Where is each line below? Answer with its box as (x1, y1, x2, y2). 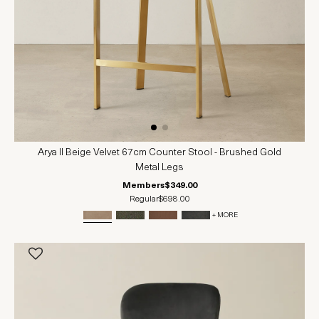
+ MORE (212, 211, 238, 219)
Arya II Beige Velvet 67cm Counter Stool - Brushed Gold (38, 147, 281, 159)
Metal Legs (135, 162, 184, 174)
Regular (129, 195, 159, 204)
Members (122, 182, 164, 191)
